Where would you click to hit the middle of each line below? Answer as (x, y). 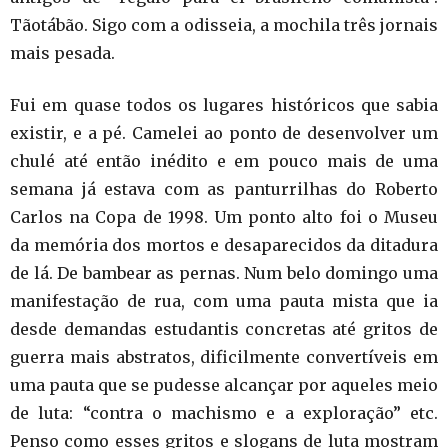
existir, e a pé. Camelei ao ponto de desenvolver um (224, 133)
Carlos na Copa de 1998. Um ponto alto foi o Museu (224, 217)
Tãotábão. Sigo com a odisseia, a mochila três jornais (224, 25)
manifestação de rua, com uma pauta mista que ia (224, 301)
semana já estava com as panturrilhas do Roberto (224, 189)
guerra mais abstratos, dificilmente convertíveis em (224, 357)
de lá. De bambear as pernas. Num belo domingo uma (224, 273)
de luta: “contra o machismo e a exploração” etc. (224, 413)
